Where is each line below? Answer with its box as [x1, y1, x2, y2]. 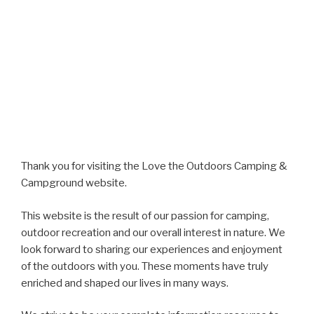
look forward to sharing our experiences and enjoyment [21, 243, 282, 256]
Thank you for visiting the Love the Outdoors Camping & [21, 160, 287, 172]
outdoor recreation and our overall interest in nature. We [21, 226, 285, 239]
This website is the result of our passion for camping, [21, 209, 269, 222]
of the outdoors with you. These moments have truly [21, 259, 268, 273]
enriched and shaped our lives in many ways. [21, 276, 228, 289]
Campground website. [21, 177, 127, 189]
